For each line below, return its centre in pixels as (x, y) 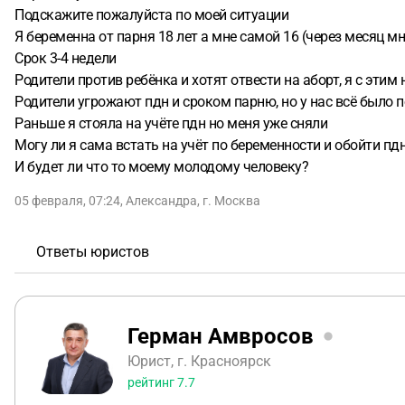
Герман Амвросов (221, 336)
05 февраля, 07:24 (67, 201)
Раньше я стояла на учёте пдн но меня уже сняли (171, 123)
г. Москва (231, 201)
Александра (161, 201)
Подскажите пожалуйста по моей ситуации (151, 15)
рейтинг (152, 382)
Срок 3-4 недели (66, 58)
